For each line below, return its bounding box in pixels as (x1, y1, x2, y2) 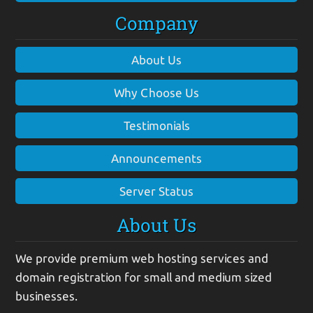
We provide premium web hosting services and (15, 251, 269, 265)
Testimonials (123, 118, 190, 132)
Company (115, 10, 198, 35)
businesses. (15, 289, 78, 303)
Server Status (119, 184, 194, 198)
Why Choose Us (114, 85, 199, 99)
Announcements (111, 151, 202, 165)
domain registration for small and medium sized (15, 270, 272, 284)
